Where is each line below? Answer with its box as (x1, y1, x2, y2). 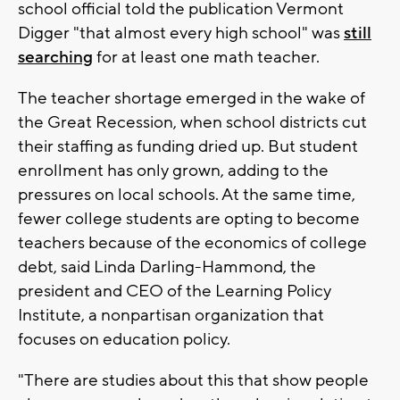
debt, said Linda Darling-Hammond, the (18, 256, 316, 279)
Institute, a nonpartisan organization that (18, 304, 324, 327)
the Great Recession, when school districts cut (18, 112, 367, 134)
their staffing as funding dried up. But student (18, 136, 358, 158)
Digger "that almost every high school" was (18, 22, 344, 45)
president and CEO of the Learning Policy (18, 280, 331, 303)
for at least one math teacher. (93, 46, 323, 69)
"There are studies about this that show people (18, 370, 369, 392)
